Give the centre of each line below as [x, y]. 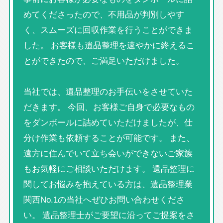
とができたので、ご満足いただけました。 [104, 60]
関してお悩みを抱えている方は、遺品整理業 [108, 184]
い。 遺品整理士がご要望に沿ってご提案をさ [109, 215]
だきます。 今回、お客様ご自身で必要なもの [109, 107]
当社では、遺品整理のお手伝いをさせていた [108, 91]
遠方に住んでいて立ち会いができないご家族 [108, 153]
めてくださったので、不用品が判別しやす [104, 14]
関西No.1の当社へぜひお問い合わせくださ [104, 199]
